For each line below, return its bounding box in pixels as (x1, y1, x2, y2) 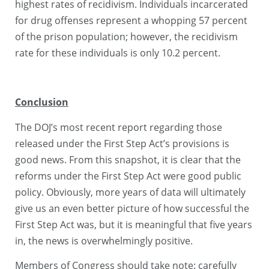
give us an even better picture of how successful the (15, 201, 249, 215)
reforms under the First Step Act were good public (15, 169, 241, 183)
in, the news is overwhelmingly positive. (15, 234, 193, 247)
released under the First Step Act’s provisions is (15, 136, 229, 150)
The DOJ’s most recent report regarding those (15, 120, 222, 134)
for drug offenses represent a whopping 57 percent (15, 13, 247, 27)
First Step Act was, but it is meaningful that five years (15, 217, 252, 231)
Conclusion (15, 95, 68, 109)
